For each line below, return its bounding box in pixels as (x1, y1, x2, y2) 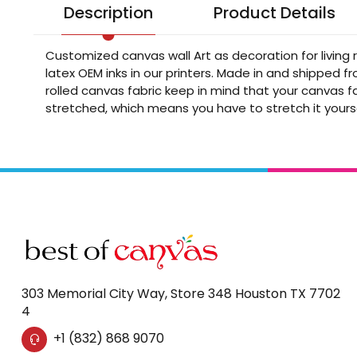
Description (63, 2, 153, 24)
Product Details (213, 2, 335, 24)
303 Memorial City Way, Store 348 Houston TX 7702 (21, 284, 340, 304)
